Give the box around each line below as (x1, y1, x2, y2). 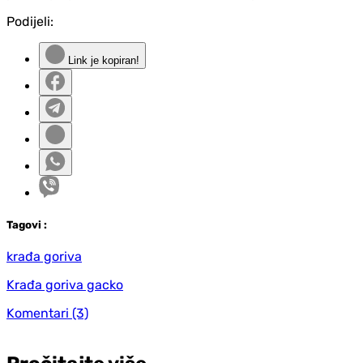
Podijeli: (6, 13, 53, 29)
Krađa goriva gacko (6, 276, 123, 293)
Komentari (6, 305, 69, 321)
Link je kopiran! (65, 53, 139, 66)
